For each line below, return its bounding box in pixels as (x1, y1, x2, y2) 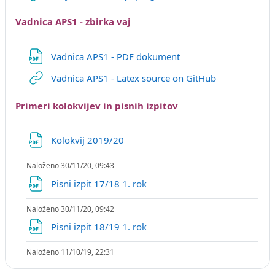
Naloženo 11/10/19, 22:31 (26, 246, 114, 257)
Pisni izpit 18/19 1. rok (50, 220, 149, 233)
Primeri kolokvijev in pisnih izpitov (15, 99, 178, 112)
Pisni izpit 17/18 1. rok (50, 177, 149, 190)
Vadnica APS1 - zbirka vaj (15, 15, 131, 28)
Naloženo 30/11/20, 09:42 (26, 203, 114, 214)
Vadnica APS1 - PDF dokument (50, 50, 180, 63)
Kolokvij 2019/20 (50, 134, 126, 147)
